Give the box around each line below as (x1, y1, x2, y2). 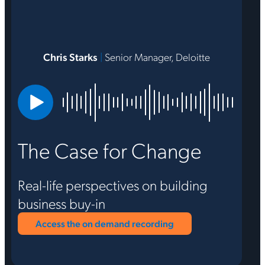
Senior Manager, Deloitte (102, 49, 210, 63)
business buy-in (17, 193, 105, 212)
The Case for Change (17, 135, 202, 164)
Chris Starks (43, 49, 98, 63)
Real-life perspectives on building (17, 174, 208, 194)
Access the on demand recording (35, 217, 174, 230)
